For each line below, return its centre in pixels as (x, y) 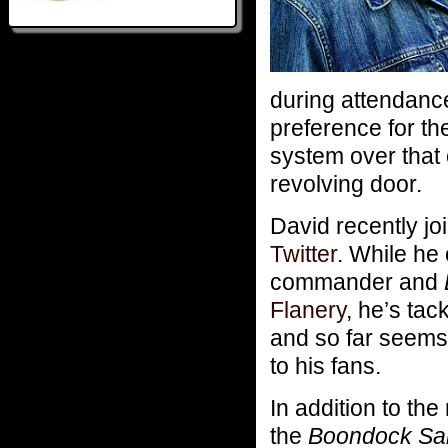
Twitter (303, 253)
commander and (357, 281)
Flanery (308, 309)
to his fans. (325, 365)
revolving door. (346, 183)
